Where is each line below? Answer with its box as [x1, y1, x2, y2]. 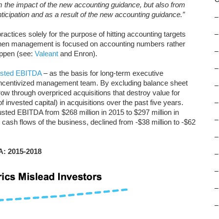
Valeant [35, 49, 58, 58]
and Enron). [58, 49, 97, 58]
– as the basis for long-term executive [42, 69, 163, 77]
